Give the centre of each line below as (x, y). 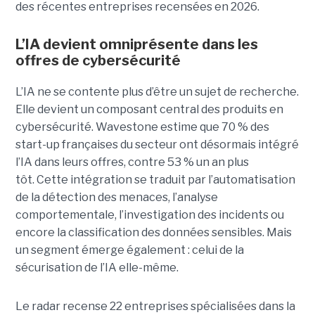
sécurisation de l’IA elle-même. (97, 267)
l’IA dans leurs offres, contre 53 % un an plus (132, 162)
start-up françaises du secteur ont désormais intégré (157, 144)
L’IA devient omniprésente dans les (136, 44)
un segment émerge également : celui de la (129, 250)
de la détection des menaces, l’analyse (116, 197)
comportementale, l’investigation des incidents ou (149, 214)
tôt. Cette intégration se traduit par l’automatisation (155, 179)
